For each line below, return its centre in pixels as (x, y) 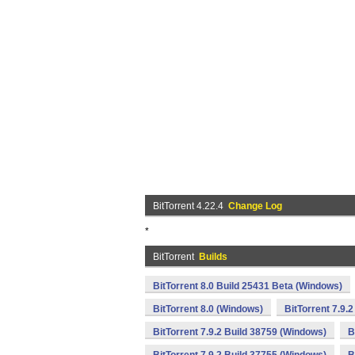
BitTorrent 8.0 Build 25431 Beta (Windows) (248, 286)
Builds (213, 257)
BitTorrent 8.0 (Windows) (208, 309)
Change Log (255, 206)
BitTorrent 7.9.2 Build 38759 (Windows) (240, 332)
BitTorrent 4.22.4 (191, 206)
